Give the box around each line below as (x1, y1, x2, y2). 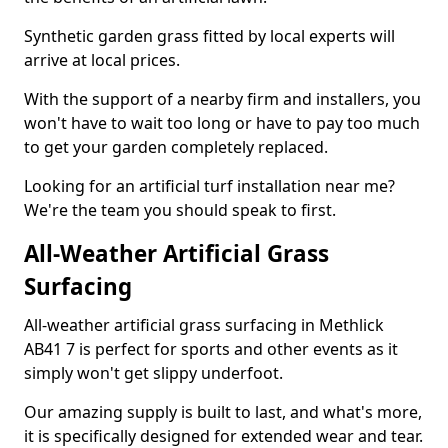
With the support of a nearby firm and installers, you (24, 88, 421, 110)
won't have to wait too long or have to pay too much (24, 112, 420, 134)
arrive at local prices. (24, 49, 180, 71)
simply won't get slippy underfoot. (24, 362, 283, 384)
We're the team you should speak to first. (24, 199, 336, 221)
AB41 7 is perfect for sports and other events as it (24, 338, 398, 360)
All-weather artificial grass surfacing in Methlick (24, 314, 384, 336)
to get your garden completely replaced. (24, 136, 328, 158)
